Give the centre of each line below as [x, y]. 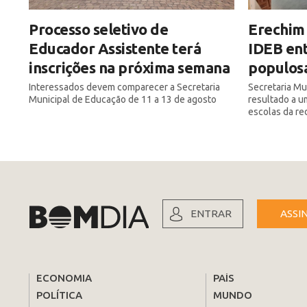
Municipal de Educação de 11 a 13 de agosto [123, 100]
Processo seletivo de [98, 29]
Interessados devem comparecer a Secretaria [124, 87]
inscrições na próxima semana [129, 68]
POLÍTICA [59, 295]
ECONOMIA [64, 278]
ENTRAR [211, 214]
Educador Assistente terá [115, 49]
